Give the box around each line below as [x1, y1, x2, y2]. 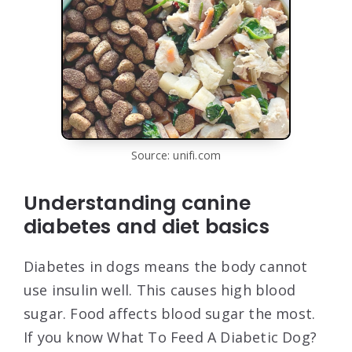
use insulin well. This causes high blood [24, 280, 296, 300]
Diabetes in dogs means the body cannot [24, 257, 308, 277]
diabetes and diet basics [24, 213, 269, 241]
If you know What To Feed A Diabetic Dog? [24, 328, 317, 347]
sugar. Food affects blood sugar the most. [24, 304, 316, 324]
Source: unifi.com [130, 148, 222, 163]
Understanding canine [24, 189, 251, 218]
